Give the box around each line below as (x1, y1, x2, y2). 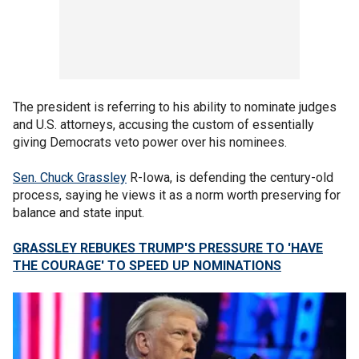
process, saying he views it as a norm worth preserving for (13, 188, 341, 203)
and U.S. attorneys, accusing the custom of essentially (13, 117, 314, 132)
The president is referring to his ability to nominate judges (13, 99, 337, 115)
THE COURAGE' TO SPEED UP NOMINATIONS (13, 258, 281, 273)
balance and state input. (13, 205, 144, 220)
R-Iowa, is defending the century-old (127, 170, 333, 185)
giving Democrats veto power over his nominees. (13, 135, 287, 150)
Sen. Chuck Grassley (13, 170, 127, 185)
